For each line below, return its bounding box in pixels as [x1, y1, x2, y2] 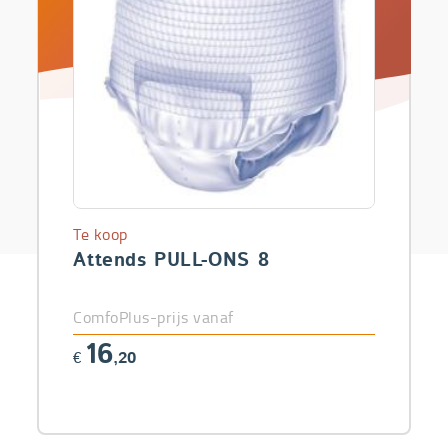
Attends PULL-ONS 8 [73, 250, 270, 271]
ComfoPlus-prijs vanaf [73, 305, 234, 328]
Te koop [73, 222, 128, 245]
